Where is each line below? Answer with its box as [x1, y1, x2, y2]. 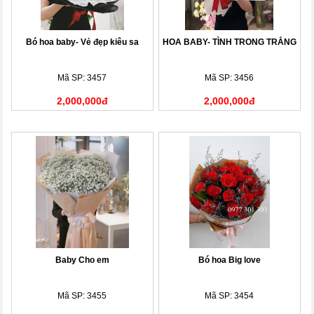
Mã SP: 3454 [205, 290, 254, 301]
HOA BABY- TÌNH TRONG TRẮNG [162, 36, 296, 47]
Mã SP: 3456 [205, 72, 254, 83]
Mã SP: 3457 [57, 72, 107, 83]
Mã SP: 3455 [57, 290, 107, 301]
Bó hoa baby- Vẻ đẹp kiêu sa [25, 36, 139, 47]
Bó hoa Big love [198, 254, 261, 265]
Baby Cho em [55, 254, 109, 265]
